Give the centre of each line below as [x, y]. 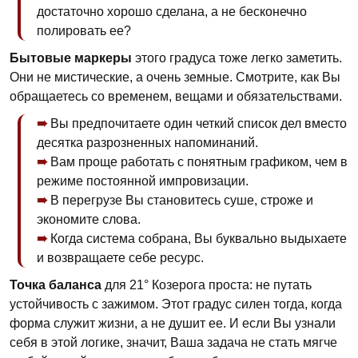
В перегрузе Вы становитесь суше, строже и [182, 200]
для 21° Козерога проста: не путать [207, 285]
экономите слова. [89, 219]
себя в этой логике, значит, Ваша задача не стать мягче [173, 342]
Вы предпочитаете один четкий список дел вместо [199, 123]
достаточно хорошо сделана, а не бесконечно [172, 12]
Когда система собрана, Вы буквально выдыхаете [199, 239]
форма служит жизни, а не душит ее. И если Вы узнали [173, 323]
